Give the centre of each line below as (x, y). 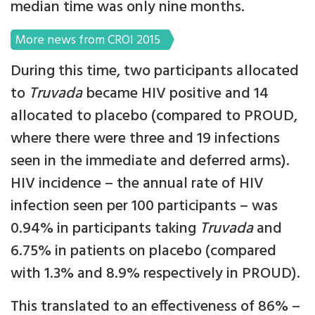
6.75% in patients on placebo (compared (143, 252)
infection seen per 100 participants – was (144, 207)
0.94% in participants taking (105, 229)
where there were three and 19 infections (145, 139)
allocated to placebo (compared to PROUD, (154, 117)
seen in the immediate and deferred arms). (150, 162)
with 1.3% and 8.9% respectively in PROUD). (155, 274)
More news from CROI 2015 (88, 41)
